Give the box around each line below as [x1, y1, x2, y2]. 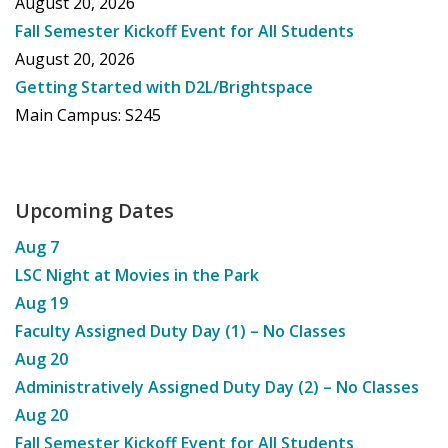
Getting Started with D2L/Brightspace [15, 76, 313, 99]
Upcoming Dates [15, 196, 174, 224]
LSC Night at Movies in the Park [15, 263, 259, 286]
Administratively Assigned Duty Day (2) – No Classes [15, 375, 419, 398]
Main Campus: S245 [15, 104, 161, 127]
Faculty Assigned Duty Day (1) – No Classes [15, 319, 346, 342]
